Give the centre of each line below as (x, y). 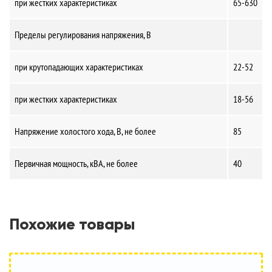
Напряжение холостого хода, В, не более (85, 131)
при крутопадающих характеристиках (79, 67)
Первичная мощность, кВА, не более (76, 164)
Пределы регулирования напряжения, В (84, 35)
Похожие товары (72, 224)
